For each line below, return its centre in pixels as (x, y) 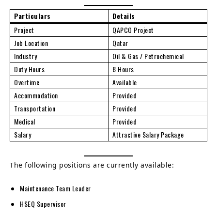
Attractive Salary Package (148, 134)
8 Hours (123, 69)
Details (124, 15)
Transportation (35, 108)
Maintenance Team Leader (55, 188)
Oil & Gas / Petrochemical (148, 56)
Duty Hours (29, 69)
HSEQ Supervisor (43, 203)
